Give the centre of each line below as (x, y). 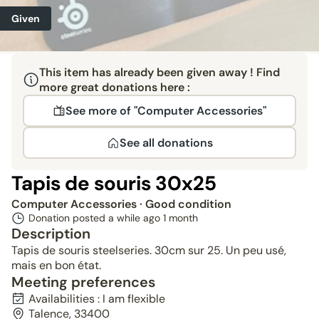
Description (51, 234)
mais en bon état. (56, 265)
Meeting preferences (83, 282)
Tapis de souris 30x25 (114, 183)
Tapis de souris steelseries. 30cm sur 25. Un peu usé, (149, 250)
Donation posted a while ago (96, 218)
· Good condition (185, 204)
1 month (181, 218)
